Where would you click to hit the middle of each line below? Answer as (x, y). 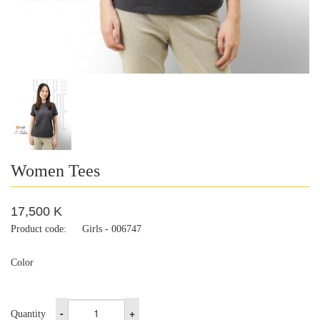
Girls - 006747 (112, 229)
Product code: (39, 229)
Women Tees (55, 171)
